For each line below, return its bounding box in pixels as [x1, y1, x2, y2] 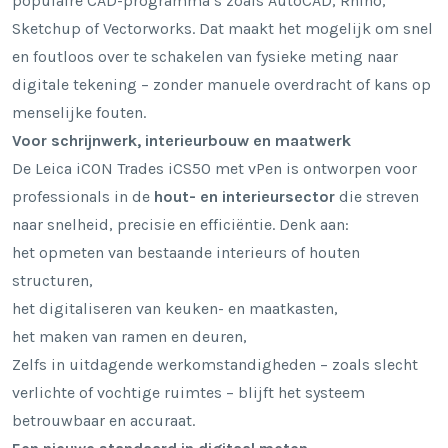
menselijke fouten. [12, 102, 146, 122]
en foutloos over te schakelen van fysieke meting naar [12, 46, 398, 66]
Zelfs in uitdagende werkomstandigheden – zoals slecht [12, 354, 418, 374]
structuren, [12, 270, 93, 290]
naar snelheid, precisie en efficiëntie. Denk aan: [12, 214, 349, 234]
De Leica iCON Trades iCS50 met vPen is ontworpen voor [12, 158, 417, 178]
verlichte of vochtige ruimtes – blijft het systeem [12, 382, 365, 402]
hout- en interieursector [154, 186, 335, 206]
